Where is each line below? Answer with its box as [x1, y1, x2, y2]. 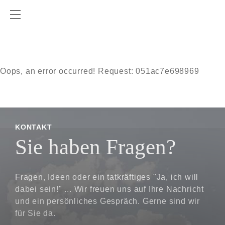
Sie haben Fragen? [15, 135, 176, 159]
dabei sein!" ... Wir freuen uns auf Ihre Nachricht [15, 185, 204, 193]
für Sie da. [15, 209, 56, 217]
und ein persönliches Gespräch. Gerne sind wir [15, 197, 200, 205]
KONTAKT [15, 124, 52, 131]
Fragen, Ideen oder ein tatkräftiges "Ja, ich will [15, 173, 199, 181]
